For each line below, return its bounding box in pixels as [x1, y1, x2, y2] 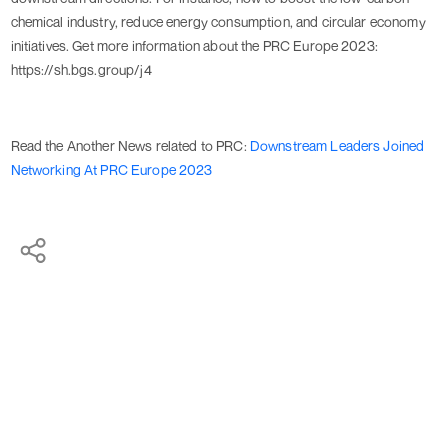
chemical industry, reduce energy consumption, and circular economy [10, 13, 426, 31]
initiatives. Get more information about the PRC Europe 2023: [10, 37, 378, 55]
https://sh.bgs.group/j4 [10, 61, 155, 79]
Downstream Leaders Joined [249, 137, 425, 155]
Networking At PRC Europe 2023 [10, 161, 213, 179]
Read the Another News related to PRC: [10, 137, 250, 155]
